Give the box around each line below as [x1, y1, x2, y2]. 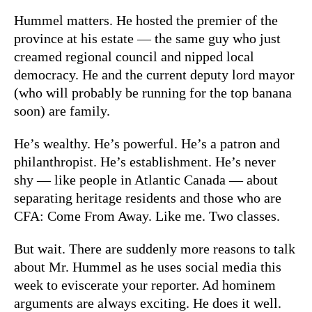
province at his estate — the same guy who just [14, 30, 281, 46]
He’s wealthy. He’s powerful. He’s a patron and [14, 135, 280, 151]
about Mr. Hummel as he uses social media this [14, 258, 281, 274]
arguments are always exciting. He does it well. [14, 295, 281, 311]
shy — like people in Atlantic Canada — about [14, 171, 278, 187]
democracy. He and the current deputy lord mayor [14, 66, 295, 82]
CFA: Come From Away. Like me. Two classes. [14, 208, 280, 224]
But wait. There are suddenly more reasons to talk [14, 240, 295, 256]
